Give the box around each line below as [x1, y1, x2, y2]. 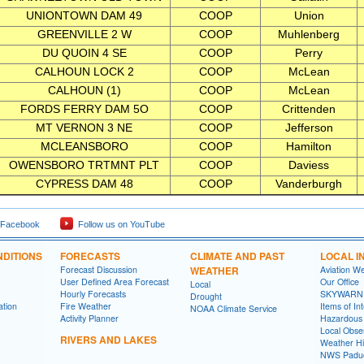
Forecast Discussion [60, 263, 137, 275]
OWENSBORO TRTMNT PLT [9, 158, 159, 171]
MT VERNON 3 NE [36, 121, 132, 134]
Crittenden [282, 102, 336, 115]
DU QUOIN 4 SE [41, 46, 127, 59]
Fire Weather [60, 300, 111, 312]
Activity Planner [60, 312, 119, 324]
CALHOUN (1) [47, 84, 121, 97]
